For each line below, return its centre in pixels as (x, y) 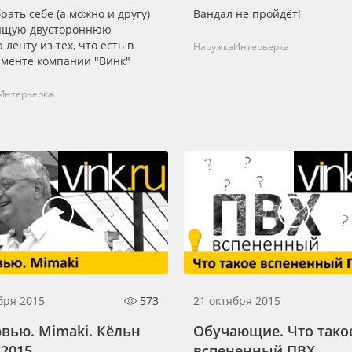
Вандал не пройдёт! (247, 13)
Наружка (213, 46)
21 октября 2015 (237, 301)
